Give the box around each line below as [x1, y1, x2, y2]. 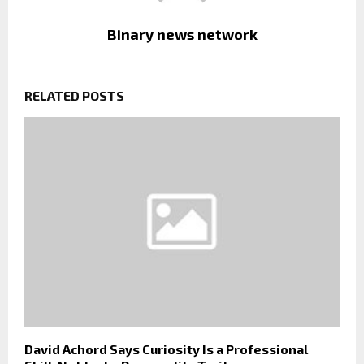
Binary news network [106, 24, 258, 43]
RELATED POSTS [24, 87, 124, 103]
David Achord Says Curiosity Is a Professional [24, 341, 308, 357]
